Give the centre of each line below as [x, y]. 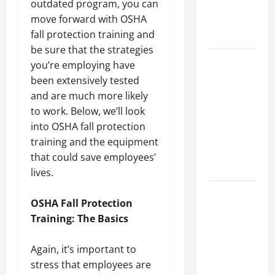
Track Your [229, 254]
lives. [42, 173]
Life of [221, 153]
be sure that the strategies [92, 50]
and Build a [230, 137]
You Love [226, 122]
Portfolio [226, 36]
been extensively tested [85, 81]
